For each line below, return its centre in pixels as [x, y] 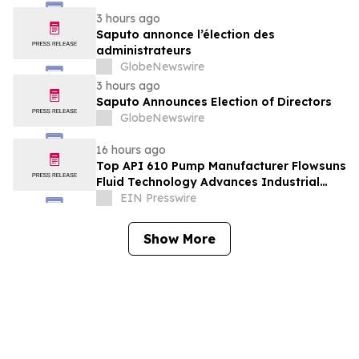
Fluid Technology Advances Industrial [208, 182]
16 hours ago [131, 150]
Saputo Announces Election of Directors [214, 102]
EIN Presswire [158, 198]
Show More [179, 239]
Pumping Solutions [151, 198]
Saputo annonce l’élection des [186, 35]
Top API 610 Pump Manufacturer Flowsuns [221, 166]
